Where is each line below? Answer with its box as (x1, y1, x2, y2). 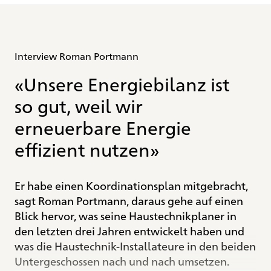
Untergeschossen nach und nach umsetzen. (15, 253, 229, 268)
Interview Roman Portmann (15, 49, 139, 62)
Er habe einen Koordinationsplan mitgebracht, (15, 177, 248, 192)
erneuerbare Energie (15, 114, 191, 139)
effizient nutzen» (15, 136, 159, 161)
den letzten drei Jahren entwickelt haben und (15, 223, 244, 238)
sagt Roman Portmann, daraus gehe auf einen (15, 192, 243, 207)
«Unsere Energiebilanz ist (15, 71, 230, 96)
